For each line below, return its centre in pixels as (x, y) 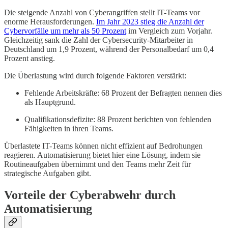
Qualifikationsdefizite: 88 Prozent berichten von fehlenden (118, 120)
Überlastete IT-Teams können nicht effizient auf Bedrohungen (103, 146)
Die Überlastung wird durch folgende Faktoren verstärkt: (95, 76)
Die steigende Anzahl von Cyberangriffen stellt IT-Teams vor (102, 13)
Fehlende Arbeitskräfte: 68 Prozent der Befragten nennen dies (123, 93)
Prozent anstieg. (30, 59)
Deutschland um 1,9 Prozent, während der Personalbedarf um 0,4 (109, 49)
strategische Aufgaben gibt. (48, 174)
